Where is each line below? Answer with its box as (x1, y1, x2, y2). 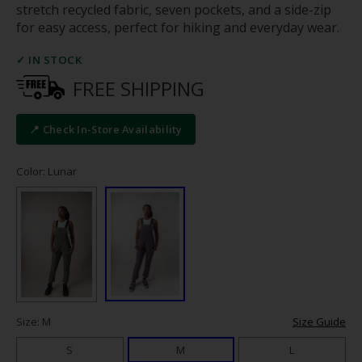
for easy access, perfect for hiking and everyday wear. (16, 19, 339, 37)
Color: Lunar (16, 163, 77, 179)
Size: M (16, 314, 51, 329)
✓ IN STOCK (16, 53, 82, 68)
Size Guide (293, 314, 346, 329)
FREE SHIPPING (73, 75, 205, 103)
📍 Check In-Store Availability (29, 122, 183, 137)
